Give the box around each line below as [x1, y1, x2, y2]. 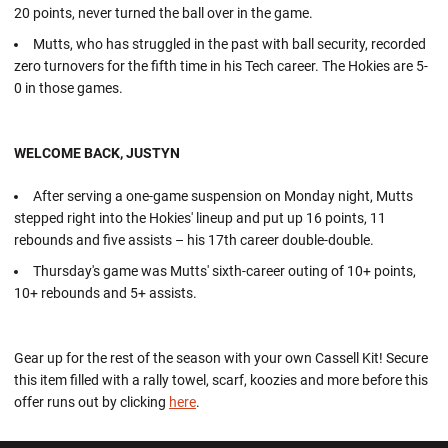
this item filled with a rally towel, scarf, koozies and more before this [14, 371, 428, 388]
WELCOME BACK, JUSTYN [14, 145, 180, 161]
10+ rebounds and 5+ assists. [14, 284, 197, 301]
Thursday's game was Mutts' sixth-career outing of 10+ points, [33, 262, 416, 279]
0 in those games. [14, 80, 126, 96]
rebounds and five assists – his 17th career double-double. [14, 232, 374, 248]
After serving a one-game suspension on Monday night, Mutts [33, 188, 413, 204]
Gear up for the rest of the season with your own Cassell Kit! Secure [14, 349, 428, 366]
